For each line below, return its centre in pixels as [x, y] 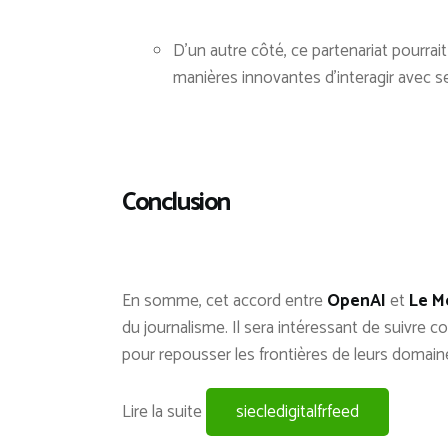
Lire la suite [164, 412]
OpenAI [356, 301]
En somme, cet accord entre [224, 301]
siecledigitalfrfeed [297, 412]
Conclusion [176, 203]
